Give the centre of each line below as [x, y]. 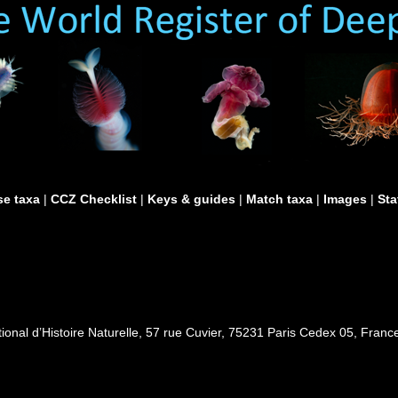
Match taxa [279, 199]
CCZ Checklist [94, 199]
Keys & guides [191, 199]
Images [345, 199]
